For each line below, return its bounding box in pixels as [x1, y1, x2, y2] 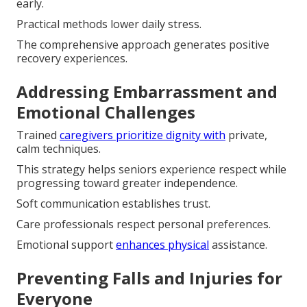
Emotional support [16, 236, 116, 252]
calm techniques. [16, 140, 101, 156]
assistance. [209, 236, 267, 252]
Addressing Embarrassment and [16, 79, 278, 103]
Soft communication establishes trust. [16, 195, 210, 211]
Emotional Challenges [16, 100, 195, 123]
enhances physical [116, 236, 209, 252]
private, [225, 127, 267, 143]
